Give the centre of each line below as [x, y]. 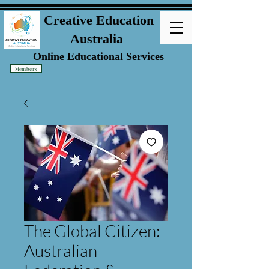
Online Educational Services [98, 56]
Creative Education [98, 20]
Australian [61, 250]
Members [26, 68]
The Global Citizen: [92, 231]
